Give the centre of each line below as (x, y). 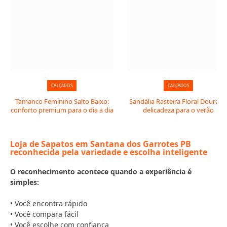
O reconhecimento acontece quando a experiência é (101, 172)
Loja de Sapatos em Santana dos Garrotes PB (101, 144)
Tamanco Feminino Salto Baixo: (62, 101)
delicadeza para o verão (178, 110)
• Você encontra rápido (49, 203)
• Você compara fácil (44, 214)
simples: (25, 182)
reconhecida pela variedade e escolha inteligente (109, 152)
